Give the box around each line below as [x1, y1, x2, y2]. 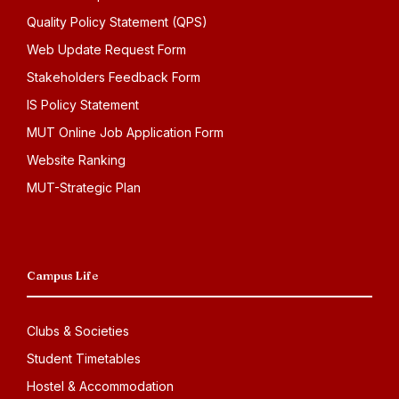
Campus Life [27, 268, 98, 282]
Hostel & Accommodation [27, 379, 174, 394]
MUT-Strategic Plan [27, 180, 141, 195]
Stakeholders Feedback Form [27, 69, 200, 85]
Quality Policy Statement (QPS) [27, 14, 208, 29]
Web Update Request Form [27, 42, 186, 57]
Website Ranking [27, 152, 126, 167]
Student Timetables [27, 351, 141, 366]
